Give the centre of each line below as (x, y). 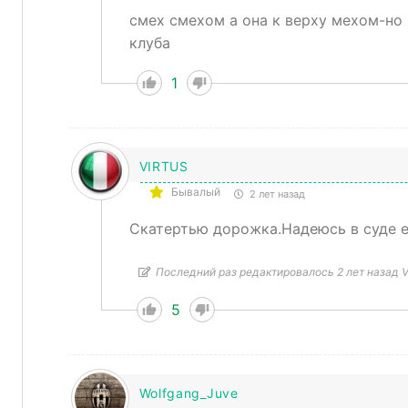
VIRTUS (163, 167)
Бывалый (195, 192)
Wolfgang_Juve (189, 393)
